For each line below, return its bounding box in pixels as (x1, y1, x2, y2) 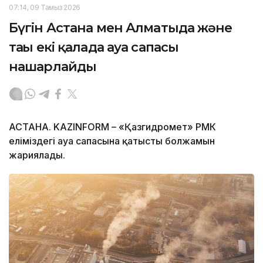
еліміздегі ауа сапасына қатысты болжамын (9, 134, 215, 147)
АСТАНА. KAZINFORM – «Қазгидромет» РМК (9, 120, 216, 133)
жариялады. (9, 149, 65, 161)
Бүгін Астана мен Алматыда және (9, 19, 232, 36)
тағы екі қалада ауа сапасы (9, 39, 179, 55)
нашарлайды (9, 58, 97, 75)
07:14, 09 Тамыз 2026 (9, 2, 80, 12)
